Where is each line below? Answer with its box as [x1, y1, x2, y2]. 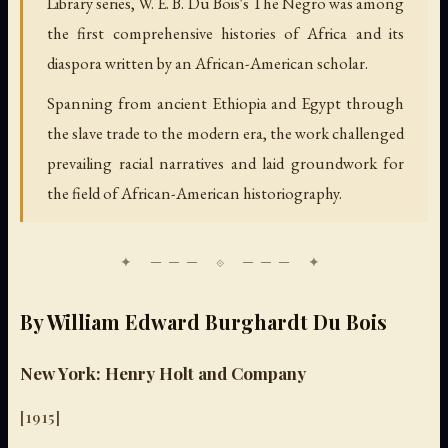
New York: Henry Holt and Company [20, 361, 306, 384]
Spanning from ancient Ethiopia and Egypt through [47, 91, 404, 114]
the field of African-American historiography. [47, 181, 342, 204]
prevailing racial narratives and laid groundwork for [47, 151, 404, 174]
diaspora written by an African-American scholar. [47, 52, 368, 74]
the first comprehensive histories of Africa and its [47, 22, 404, 44]
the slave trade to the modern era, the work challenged [47, 121, 404, 144]
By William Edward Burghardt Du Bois [20, 307, 387, 335]
